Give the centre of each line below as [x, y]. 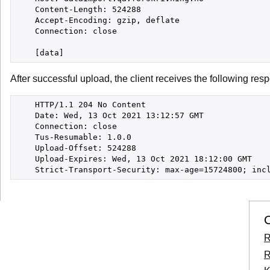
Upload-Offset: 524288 [76, 148]
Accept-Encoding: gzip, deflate [98, 20]
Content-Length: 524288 [78, 9]
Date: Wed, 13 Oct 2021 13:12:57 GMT [110, 115]
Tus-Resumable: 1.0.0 [74, 137]
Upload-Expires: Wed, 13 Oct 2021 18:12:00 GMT [134, 159]
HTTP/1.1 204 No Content [81, 105]
